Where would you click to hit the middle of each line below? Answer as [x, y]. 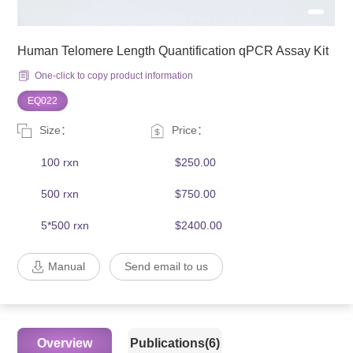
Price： [190, 130]
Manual [67, 267]
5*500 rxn [65, 226]
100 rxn [60, 163]
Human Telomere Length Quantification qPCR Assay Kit [173, 51]
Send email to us [167, 267]
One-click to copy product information [114, 76]
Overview [65, 344]
